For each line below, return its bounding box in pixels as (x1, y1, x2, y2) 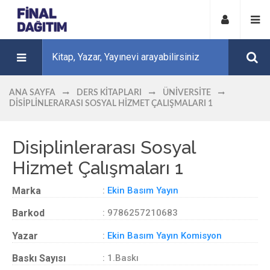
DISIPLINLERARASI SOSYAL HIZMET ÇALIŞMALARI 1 (9, 99, 213, 108)
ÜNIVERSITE (163, 89, 211, 97)
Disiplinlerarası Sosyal (12, 136, 195, 158)
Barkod (12, 207, 45, 219)
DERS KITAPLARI (77, 89, 142, 97)
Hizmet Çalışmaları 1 (12, 157, 183, 178)
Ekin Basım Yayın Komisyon (107, 230, 222, 241)
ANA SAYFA (9, 89, 55, 97)
